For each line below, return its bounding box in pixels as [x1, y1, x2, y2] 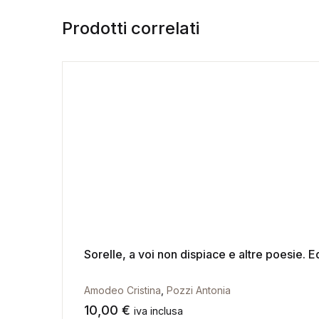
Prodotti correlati [62, 18, 199, 38]
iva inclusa [134, 305, 183, 317]
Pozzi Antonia [167, 284, 231, 296]
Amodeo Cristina [84, 284, 161, 296]
